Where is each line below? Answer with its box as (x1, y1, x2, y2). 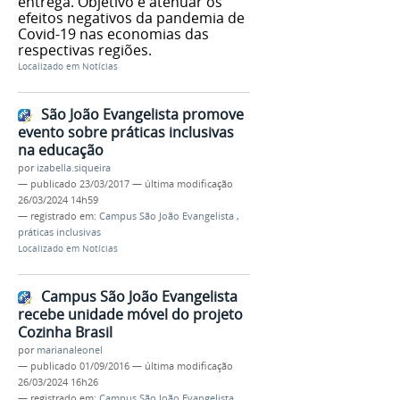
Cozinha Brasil (18, 321, 112, 342)
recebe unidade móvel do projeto (18, 304, 243, 324)
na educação (18, 140, 104, 161)
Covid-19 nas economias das (18, 24, 209, 45)
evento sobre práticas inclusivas (18, 122, 234, 143)
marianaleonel (37, 343, 103, 356)
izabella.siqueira (37, 162, 111, 175)
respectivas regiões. (18, 40, 152, 61)
